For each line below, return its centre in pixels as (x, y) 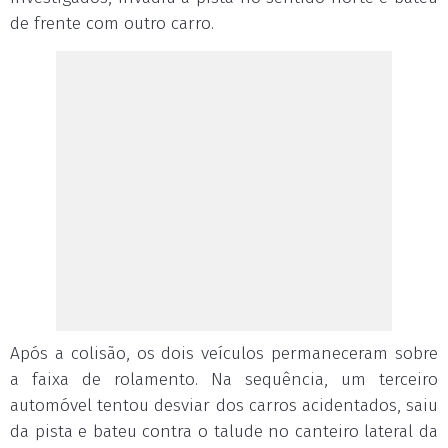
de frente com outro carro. (112, 23)
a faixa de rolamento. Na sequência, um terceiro (224, 379)
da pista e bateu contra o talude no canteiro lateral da (224, 431)
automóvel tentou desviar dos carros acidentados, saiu (224, 405)
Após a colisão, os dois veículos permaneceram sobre (224, 353)
